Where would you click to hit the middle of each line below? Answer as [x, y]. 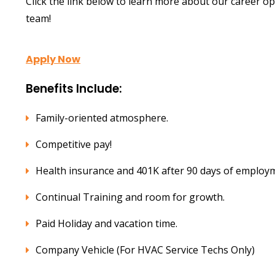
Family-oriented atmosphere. [102, 118]
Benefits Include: [74, 89]
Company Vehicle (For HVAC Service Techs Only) [145, 250]
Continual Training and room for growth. [130, 197]
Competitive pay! [74, 144]
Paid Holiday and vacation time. [107, 223]
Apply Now [53, 59]
